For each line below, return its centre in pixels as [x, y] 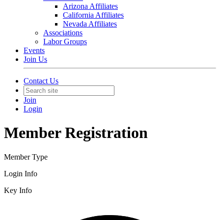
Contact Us [41, 81]
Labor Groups [65, 41]
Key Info [18, 190]
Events [34, 50]
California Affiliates [93, 15]
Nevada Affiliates [90, 24]
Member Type [26, 157]
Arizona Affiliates [90, 6]
